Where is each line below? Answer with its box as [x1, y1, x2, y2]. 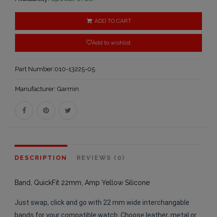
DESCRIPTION [15, 154, 67, 162]
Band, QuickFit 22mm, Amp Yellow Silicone [15, 179, 150, 187]
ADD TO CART [93, 17, 132, 25]
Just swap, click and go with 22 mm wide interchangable [15, 199, 189, 207]
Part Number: [15, 65, 54, 73]
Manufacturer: [15, 85, 57, 93]
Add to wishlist [92, 39, 131, 46]
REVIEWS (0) [77, 154, 125, 162]
